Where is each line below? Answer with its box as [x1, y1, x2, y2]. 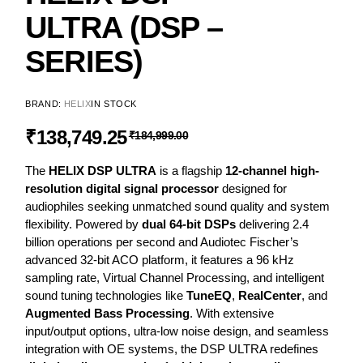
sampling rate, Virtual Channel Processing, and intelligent [25, 270, 325, 284]
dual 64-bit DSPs [142, 216, 237, 231]
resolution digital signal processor [25, 181, 220, 195]
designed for [219, 181, 288, 195]
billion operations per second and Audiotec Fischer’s [25, 234, 300, 249]
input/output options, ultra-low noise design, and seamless [25, 323, 330, 338]
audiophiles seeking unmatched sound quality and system [25, 199, 331, 213]
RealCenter [238, 288, 302, 302]
